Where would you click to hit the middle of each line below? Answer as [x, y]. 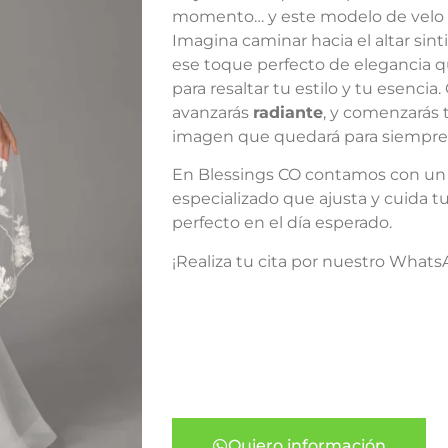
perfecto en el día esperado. [282, 223]
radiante [288, 112]
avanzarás [212, 112]
